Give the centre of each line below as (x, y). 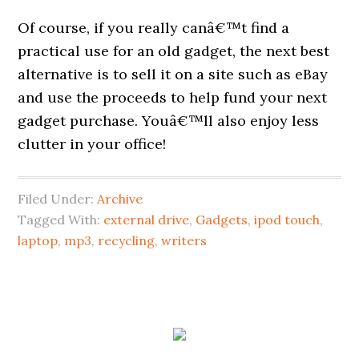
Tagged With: (61, 220)
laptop (38, 240)
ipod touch (287, 220)
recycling (127, 240)
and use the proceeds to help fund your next (173, 97)
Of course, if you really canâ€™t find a (154, 28)
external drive (147, 220)
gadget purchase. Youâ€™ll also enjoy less (169, 121)
